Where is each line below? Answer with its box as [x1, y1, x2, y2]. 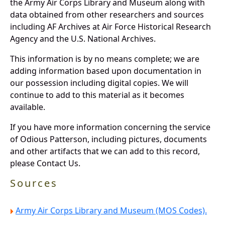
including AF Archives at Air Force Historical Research [10, 21, 211, 33]
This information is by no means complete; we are [10, 53, 199, 65]
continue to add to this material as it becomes [10, 89, 184, 101]
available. [10, 101, 45, 113]
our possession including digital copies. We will [10, 77, 188, 89]
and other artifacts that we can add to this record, [10, 146, 200, 157]
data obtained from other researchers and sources [10, 9, 204, 21]
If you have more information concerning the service [10, 122, 210, 133]
